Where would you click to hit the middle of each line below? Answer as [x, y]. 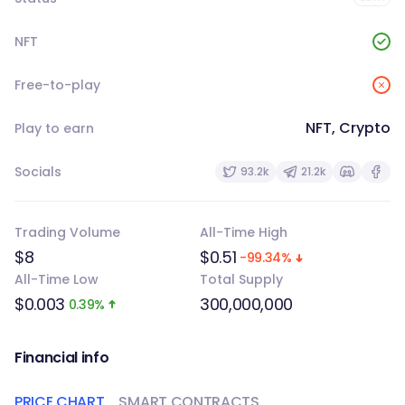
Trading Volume [67, 232]
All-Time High [244, 232]
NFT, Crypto [348, 128]
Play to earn [54, 128]
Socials [38, 172]
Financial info [62, 358]
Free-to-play [57, 85]
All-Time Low [57, 279]
